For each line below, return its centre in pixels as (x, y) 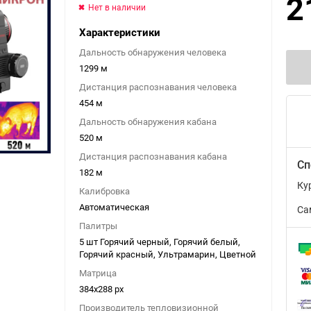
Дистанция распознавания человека (158, 87)
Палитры (98, 226)
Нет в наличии (117, 7)
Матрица (98, 273)
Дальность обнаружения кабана (148, 122)
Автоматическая (114, 207)
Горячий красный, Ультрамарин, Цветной (168, 254)
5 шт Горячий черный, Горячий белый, (160, 242)
